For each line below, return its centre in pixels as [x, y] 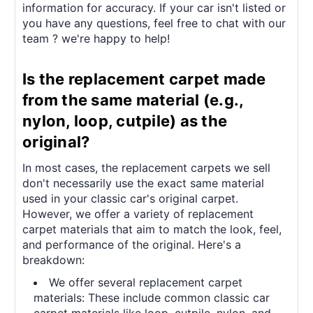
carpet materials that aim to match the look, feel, [152, 229]
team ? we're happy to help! [96, 38]
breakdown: [53, 260]
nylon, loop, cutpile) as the [125, 121]
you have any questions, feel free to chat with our [154, 23]
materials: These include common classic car [152, 297]
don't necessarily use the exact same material [143, 183]
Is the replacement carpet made [144, 79]
